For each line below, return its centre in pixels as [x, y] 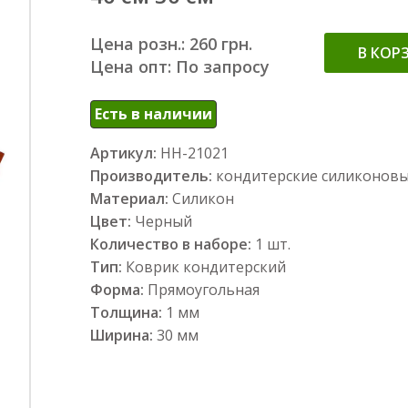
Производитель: [151, 176]
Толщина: [128, 312]
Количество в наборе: [173, 244]
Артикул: [123, 153]
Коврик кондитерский [206, 267]
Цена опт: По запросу [180, 66]
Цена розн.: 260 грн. [171, 44]
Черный [163, 221]
